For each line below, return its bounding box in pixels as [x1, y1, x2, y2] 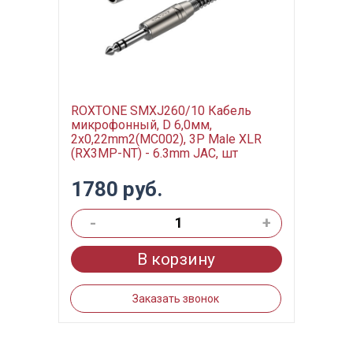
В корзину [137, 250, 216, 269]
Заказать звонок [132, 292, 219, 305]
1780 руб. [70, 177, 162, 201]
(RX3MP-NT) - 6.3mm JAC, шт [70, 146, 238, 161]
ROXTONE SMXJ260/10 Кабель [70, 103, 251, 118]
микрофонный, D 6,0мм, [70, 117, 212, 132]
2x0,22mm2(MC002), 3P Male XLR [70, 132, 262, 147]
